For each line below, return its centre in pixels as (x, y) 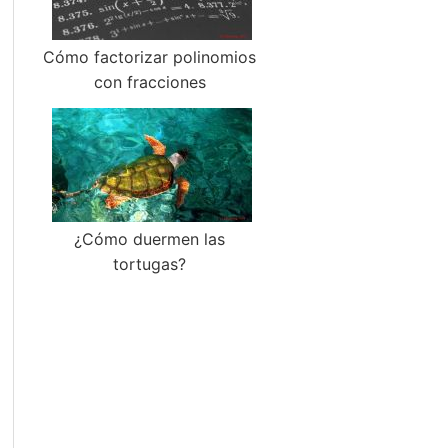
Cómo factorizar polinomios (150, 57)
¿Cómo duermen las (150, 239)
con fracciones (149, 82)
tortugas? (150, 264)
